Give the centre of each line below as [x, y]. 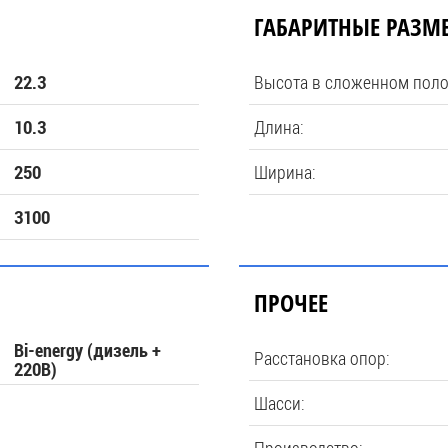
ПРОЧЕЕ [291, 302]
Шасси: [279, 403]
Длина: [279, 127]
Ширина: [285, 172]
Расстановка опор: [322, 358]
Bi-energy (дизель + [87, 350]
